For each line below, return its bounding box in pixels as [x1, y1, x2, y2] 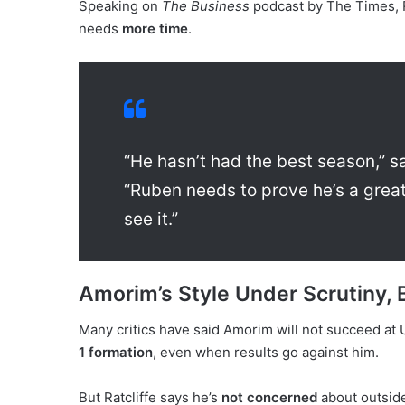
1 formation [79, 344, 153, 362]
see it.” [124, 208, 178, 230]
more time [122, 19, 188, 37]
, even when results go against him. [153, 344, 379, 362]
